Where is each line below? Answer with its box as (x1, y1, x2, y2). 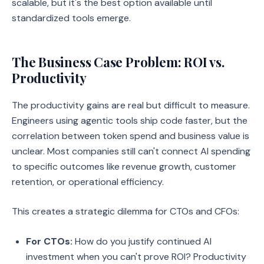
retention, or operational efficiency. (12, 176, 164, 188)
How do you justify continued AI (72, 235, 212, 247)
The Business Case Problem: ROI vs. (12, 53, 225, 71)
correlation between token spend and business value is (12, 130, 249, 142)
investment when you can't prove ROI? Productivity (26, 250, 246, 263)
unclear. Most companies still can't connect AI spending (12, 145, 250, 157)
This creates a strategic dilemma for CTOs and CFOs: (12, 205, 239, 217)
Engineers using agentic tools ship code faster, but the (12, 114, 247, 127)
